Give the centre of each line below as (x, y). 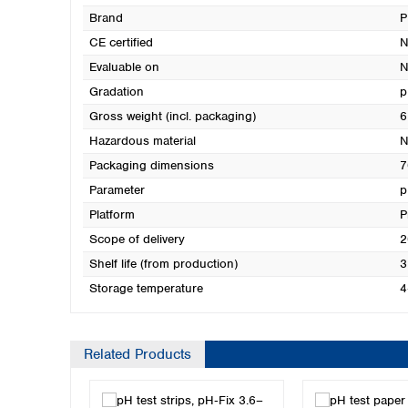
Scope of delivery (137, 239)
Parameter (117, 190)
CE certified (121, 42)
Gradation (116, 92)
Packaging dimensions (151, 165)
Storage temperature (146, 288)
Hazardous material (142, 141)
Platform (112, 214)
